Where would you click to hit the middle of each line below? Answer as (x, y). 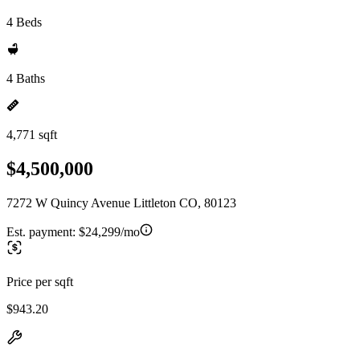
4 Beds (24, 22)
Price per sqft (40, 281)
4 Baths (26, 78)
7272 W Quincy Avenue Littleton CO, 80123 (121, 202)
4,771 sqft (32, 135)
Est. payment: (43, 231)
